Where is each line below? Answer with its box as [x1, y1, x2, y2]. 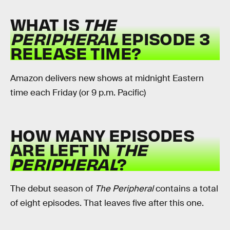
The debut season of [10, 183, 95, 195]
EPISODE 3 [121, 28, 210, 49]
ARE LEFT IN [10, 138, 110, 160]
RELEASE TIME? [10, 42, 141, 64]
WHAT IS [10, 13, 83, 35]
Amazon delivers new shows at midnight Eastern [10, 72, 204, 84]
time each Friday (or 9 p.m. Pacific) [10, 87, 146, 98]
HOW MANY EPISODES [10, 124, 195, 145]
